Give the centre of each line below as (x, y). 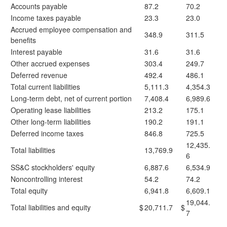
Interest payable (36, 52)
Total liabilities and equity (51, 207)
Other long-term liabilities (51, 122)
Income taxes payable (46, 18)
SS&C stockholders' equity (53, 167)
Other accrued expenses (50, 63)
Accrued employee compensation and (71, 29)
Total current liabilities (45, 87)
